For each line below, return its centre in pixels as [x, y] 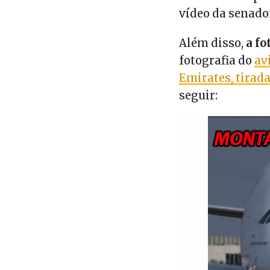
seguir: [199, 96]
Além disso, [213, 43]
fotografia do [217, 61]
